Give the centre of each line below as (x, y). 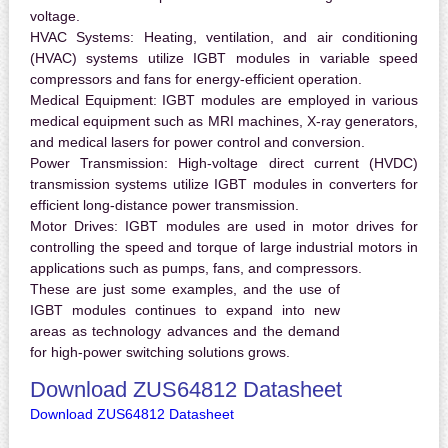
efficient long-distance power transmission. (164, 205)
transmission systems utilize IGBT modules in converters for (224, 184)
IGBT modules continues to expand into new (185, 310)
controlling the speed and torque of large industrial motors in (224, 247)
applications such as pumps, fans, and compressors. (195, 268)
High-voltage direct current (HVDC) (293, 163)
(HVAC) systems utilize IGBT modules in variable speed (224, 58)
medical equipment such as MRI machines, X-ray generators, (224, 121)
